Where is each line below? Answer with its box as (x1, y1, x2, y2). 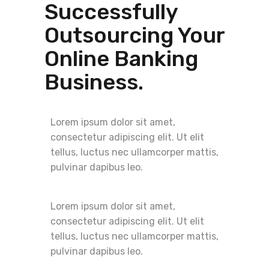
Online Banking (44, 46, 198, 72)
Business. (44, 69, 144, 95)
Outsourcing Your (44, 22, 225, 49)
